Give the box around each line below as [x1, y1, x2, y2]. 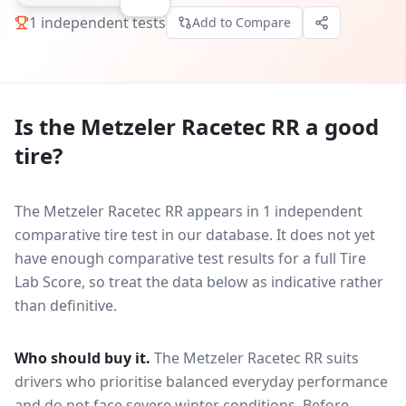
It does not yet [276, 225, 375, 245]
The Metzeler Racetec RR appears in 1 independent [14, 201, 362, 221]
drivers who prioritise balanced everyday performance [14, 372, 388, 391]
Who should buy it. [14, 348, 150, 368]
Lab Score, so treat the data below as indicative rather [14, 272, 383, 292]
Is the [14, 111, 81, 141]
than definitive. [14, 295, 117, 315]
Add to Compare [192, 14, 291, 31]
